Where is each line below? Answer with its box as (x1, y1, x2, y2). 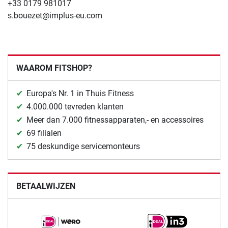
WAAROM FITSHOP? (16, 63, 92, 73)
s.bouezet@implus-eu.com (8, 11, 102, 21)
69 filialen (26, 128, 62, 138)
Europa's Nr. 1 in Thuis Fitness (26, 89, 134, 99)
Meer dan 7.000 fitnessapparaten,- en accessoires (26, 115, 204, 125)
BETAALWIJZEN (16, 181, 75, 191)
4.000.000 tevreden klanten (26, 102, 124, 112)
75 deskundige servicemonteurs (26, 141, 140, 152)
